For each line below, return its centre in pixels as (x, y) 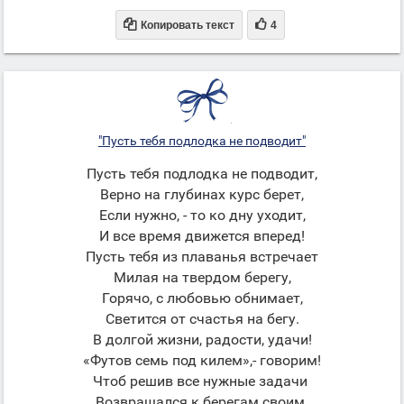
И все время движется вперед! (202, 236)
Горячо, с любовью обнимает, (202, 298)
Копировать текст (187, 25)
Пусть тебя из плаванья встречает (202, 257)
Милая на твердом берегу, (202, 277)
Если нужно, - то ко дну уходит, (202, 215)
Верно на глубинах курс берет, (202, 194)
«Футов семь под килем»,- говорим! (202, 360)
